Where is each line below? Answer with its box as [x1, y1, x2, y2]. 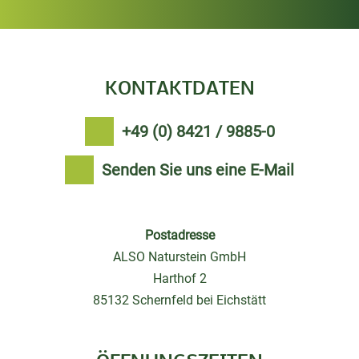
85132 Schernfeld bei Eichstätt [93, 292, 266, 309]
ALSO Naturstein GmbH [113, 249, 246, 265]
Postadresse [144, 228, 215, 244]
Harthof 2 [152, 271, 207, 287]
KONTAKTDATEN [104, 79, 255, 100]
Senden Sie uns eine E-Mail [102, 160, 294, 180]
